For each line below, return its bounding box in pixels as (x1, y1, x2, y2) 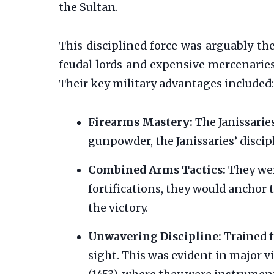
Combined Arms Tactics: (88, 163, 226, 177)
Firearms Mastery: (88, 116, 193, 130)
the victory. (88, 201, 148, 215)
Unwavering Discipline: (88, 230, 221, 244)
